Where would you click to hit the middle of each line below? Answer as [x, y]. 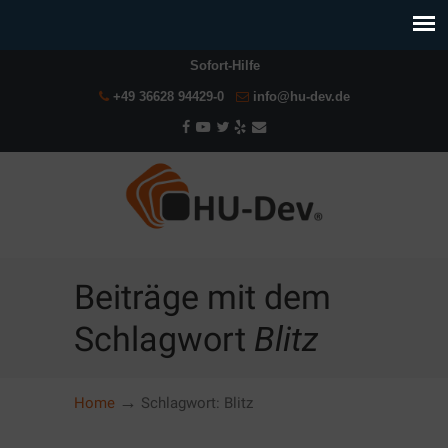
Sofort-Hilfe [225, 65]
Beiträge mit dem [202, 297]
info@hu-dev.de [301, 96]
